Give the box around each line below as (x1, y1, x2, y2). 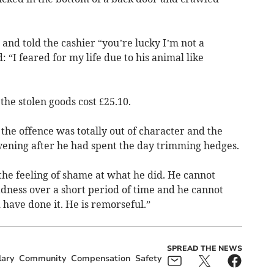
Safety (135, 252, 161, 264)
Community (18, 252, 66, 264)
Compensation (70, 252, 130, 264)
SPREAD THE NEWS (166, 243, 242, 253)
